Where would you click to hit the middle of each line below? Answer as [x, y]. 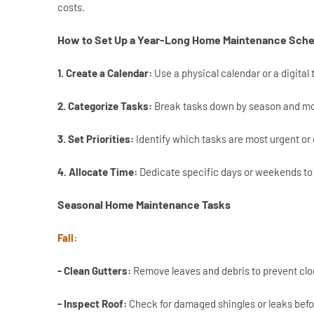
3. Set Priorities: [97, 139]
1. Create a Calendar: [106, 73]
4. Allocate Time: [97, 172]
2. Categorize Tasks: [105, 106]
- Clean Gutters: [95, 271]
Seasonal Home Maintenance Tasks [144, 205]
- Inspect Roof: [93, 304]
